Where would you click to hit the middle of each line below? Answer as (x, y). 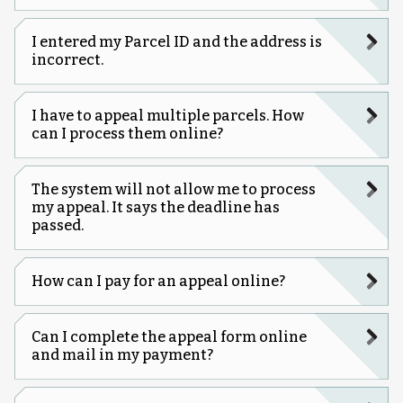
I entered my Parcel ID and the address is (176, 41)
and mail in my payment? (122, 354)
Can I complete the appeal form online (169, 336)
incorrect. (67, 59)
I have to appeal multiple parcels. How (167, 115)
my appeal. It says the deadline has (155, 207)
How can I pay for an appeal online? (158, 281)
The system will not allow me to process (173, 189)
